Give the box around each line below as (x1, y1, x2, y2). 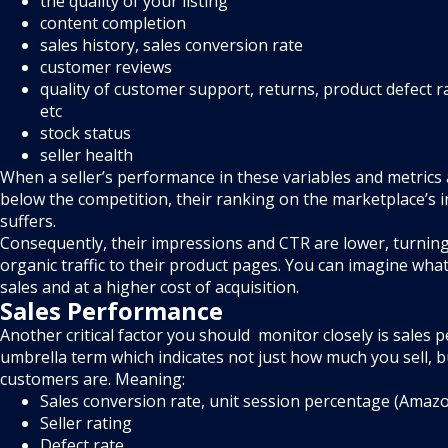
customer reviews (40, 56, 172, 79)
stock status (40, 122, 131, 145)
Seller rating (40, 412, 136, 435)
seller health (40, 144, 133, 167)
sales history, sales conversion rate (40, 34, 303, 57)
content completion (40, 12, 186, 35)
